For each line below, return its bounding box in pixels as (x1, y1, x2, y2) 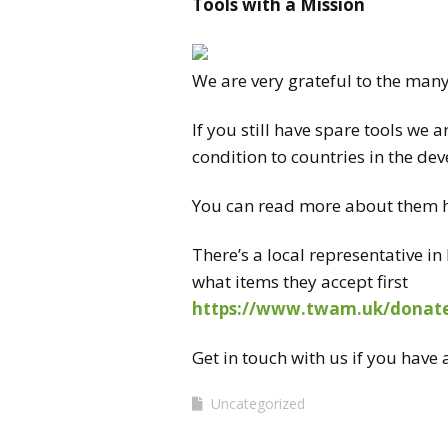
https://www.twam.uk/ (192, 296, 390, 320)
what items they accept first (192, 269, 408, 293)
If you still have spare (192, 117, 364, 141)
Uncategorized (211, 393, 305, 413)
